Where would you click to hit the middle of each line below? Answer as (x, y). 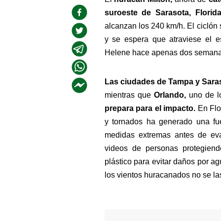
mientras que (128, 95)
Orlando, (170, 95)
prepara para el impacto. (151, 108)
